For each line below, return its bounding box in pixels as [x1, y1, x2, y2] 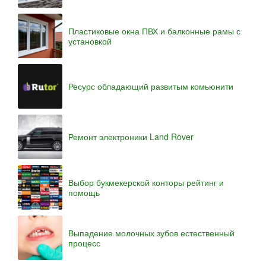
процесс [68, 236, 100, 249]
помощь [68, 186, 100, 198]
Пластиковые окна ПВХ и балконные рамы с [68, 24, 240, 37]
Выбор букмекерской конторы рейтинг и [68, 176, 224, 188]
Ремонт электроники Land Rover [68, 131, 194, 142]
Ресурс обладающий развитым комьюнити [68, 80, 233, 92]
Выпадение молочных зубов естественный [68, 226, 235, 239]
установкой [68, 34, 112, 47]
